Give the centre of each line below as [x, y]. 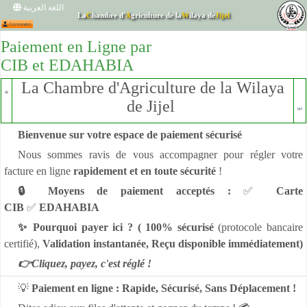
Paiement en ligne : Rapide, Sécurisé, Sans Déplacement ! [164, 288]
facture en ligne [39, 171]
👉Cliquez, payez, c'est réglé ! [85, 263]
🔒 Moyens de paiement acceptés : [131, 191]
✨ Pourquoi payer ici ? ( [82, 227]
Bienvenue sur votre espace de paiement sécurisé [130, 135]
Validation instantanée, [97, 244]
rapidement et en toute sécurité [145, 171]
